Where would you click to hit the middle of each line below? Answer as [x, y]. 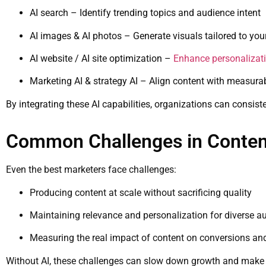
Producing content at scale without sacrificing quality [141, 192]
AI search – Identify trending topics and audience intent [145, 13]
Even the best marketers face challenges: [91, 170]
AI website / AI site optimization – [102, 59]
